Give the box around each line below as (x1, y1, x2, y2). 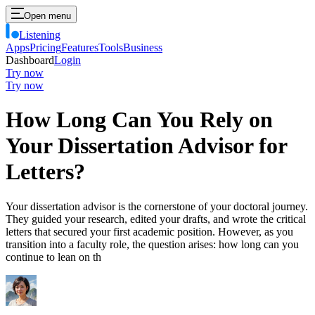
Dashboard (6, 54, 54, 66)
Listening (19, 29, 60, 41)
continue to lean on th (6, 250, 101, 263)
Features (61, 41, 98, 53)
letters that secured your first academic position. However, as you (6, 225, 293, 238)
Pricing (30, 41, 61, 53)
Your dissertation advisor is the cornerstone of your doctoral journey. (6, 200, 308, 212)
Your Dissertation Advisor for (6, 133, 287, 159)
